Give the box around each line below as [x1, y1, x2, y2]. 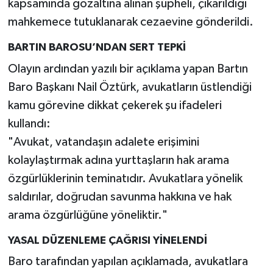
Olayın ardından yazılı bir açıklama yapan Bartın [7, 62, 248, 75]
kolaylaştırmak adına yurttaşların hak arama [7, 154, 229, 166]
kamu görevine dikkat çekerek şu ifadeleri [7, 99, 222, 112]
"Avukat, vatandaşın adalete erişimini [7, 135, 199, 148]
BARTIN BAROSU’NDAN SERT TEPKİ [7, 42, 186, 54]
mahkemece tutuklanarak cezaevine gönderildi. [7, 16, 253, 29]
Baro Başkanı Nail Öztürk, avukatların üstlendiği [7, 80, 252, 93]
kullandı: [7, 117, 51, 130]
